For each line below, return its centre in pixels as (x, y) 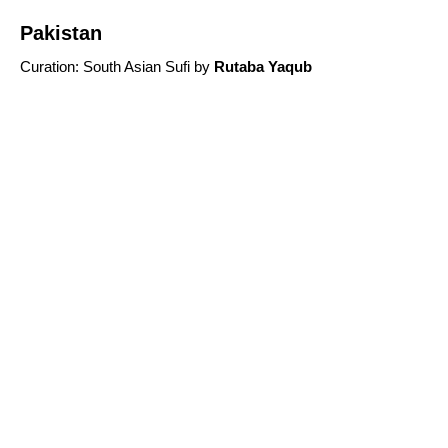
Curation (47, 67)
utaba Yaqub (268, 67)
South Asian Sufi (136, 67)
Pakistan (61, 33)
